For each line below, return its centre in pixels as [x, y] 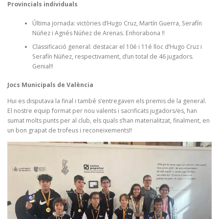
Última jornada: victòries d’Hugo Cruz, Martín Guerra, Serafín [117, 23]
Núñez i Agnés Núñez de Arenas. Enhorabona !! [98, 33]
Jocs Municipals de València [50, 85]
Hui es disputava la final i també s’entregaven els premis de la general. [107, 101]
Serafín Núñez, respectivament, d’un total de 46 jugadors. [113, 56]
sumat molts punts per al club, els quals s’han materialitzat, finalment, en [109, 120]
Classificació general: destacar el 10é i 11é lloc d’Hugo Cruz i [117, 46]
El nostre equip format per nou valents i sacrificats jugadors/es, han [102, 111]
